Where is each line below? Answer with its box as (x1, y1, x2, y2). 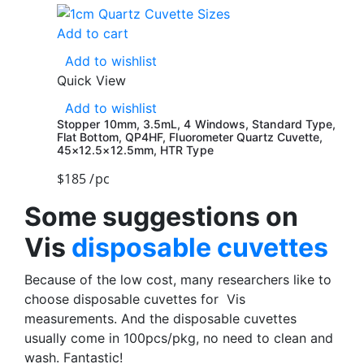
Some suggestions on (24, 200, 298, 232)
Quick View (57, 71, 126, 89)
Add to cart (57, 24, 128, 41)
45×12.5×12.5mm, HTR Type (57, 142, 214, 157)
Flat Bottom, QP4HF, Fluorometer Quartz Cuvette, (57, 129, 323, 144)
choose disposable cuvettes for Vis (24, 290, 245, 307)
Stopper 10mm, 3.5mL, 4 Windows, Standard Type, (57, 116, 336, 131)
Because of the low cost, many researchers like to (24, 271, 331, 288)
